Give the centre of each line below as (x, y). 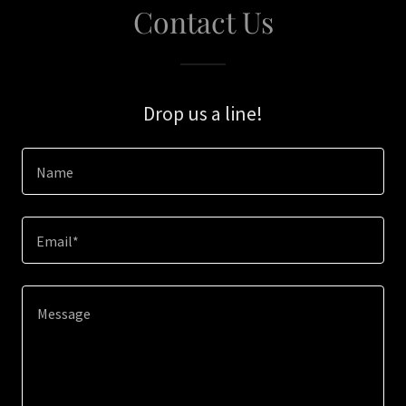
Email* (58, 242)
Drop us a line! (203, 113)
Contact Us (203, 21)
